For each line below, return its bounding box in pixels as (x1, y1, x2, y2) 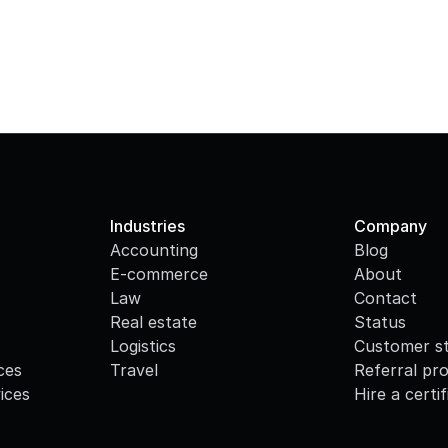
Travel (110, 360, 159, 380)
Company (353, 216, 427, 236)
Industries (110, 216, 186, 236)
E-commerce (110, 264, 209, 284)
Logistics (110, 336, 177, 356)
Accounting (110, 240, 199, 260)
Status (353, 312, 406, 332)
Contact (353, 288, 417, 308)
